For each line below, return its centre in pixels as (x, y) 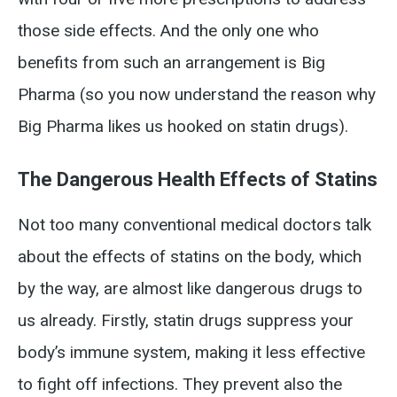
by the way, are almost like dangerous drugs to (190, 288)
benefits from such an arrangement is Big (171, 62)
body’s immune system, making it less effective (191, 352)
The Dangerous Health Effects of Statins (198, 179)
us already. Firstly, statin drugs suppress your (186, 320)
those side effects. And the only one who (168, 31)
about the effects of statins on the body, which (190, 257)
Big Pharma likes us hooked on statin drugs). (183, 126)
